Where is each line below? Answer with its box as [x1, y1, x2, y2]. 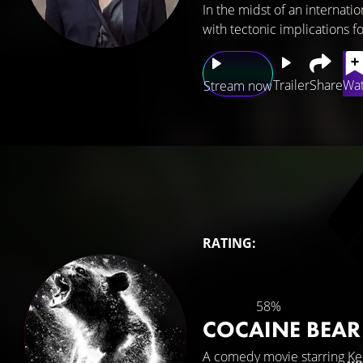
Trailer [273, 76, 310, 94]
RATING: [203, 234, 256, 252]
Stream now [203, 77, 272, 95]
